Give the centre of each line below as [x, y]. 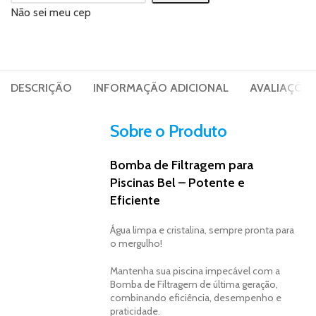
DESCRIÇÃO [42, 88]
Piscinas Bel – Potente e [178, 183]
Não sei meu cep [51, 13]
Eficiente [135, 201]
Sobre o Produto [169, 131]
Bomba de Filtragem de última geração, [194, 285]
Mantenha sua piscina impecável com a [195, 271]
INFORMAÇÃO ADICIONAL [161, 88]
